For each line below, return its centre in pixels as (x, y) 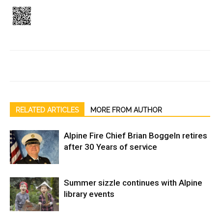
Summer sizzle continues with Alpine (133, 183)
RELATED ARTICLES (47, 110)
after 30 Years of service (110, 147)
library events (89, 194)
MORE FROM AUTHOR (126, 110)
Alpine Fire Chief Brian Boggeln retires (136, 136)
